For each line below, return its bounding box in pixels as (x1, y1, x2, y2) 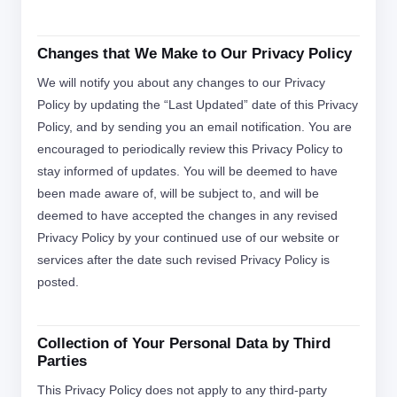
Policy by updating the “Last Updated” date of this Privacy (37, 97, 358, 112)
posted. (37, 275, 79, 289)
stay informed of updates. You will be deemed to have (37, 164, 338, 178)
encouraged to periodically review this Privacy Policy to (37, 142, 343, 156)
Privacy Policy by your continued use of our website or (37, 230, 339, 245)
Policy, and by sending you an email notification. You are (37, 120, 352, 134)
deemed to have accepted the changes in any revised (37, 208, 338, 222)
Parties (37, 353, 87, 370)
